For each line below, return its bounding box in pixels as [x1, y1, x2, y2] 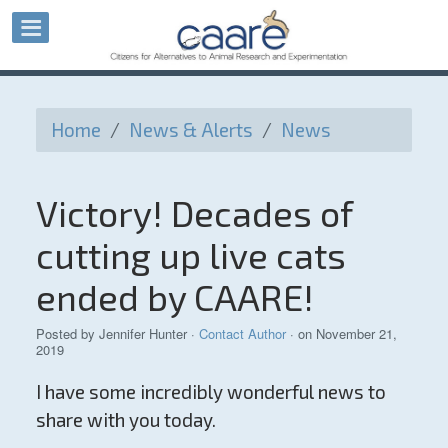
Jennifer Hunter [98, 323, 187, 343]
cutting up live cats [35, 232, 346, 276]
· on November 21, [285, 323, 397, 343]
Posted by [35, 323, 99, 343]
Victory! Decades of [35, 190, 352, 234]
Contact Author [198, 323, 286, 343]
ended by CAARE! [35, 274, 314, 318]
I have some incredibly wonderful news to [35, 379, 386, 403]
